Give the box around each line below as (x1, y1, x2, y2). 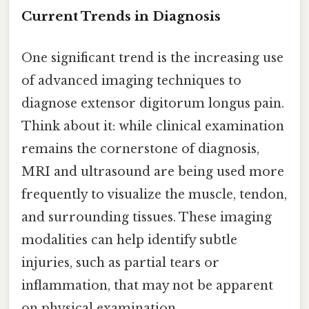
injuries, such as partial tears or (21, 255, 219, 270)
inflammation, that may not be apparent (21, 277, 273, 293)
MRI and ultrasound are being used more (21, 163, 284, 179)
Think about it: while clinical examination (21, 118, 284, 134)
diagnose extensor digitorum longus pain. (21, 95, 284, 111)
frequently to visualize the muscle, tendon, (21, 186, 287, 202)
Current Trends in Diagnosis (21, 8, 221, 25)
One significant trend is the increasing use (21, 50, 283, 66)
